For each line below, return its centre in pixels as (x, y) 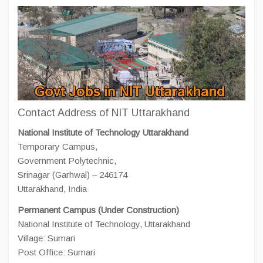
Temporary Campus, (58, 147)
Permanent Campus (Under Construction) (98, 210)
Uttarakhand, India (52, 189)
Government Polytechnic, (67, 161)
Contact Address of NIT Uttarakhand (104, 113)
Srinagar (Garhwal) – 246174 (73, 175)
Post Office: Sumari (56, 252)
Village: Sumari (46, 238)
